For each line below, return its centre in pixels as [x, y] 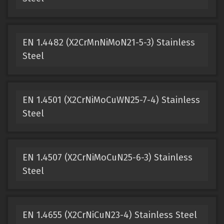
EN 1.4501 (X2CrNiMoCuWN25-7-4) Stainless [111, 100]
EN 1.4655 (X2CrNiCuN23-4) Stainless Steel [109, 215]
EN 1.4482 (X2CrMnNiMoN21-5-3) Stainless [108, 43]
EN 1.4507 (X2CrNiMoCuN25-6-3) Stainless [107, 157]
